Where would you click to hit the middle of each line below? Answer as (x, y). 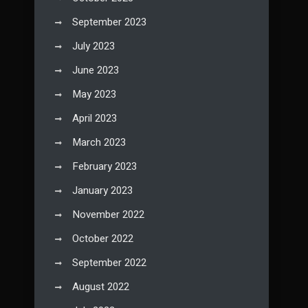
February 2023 (104, 167)
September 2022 (109, 263)
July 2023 (93, 46)
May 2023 (94, 95)
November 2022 (108, 215)
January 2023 (102, 191)
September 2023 (109, 22)
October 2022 (103, 239)
